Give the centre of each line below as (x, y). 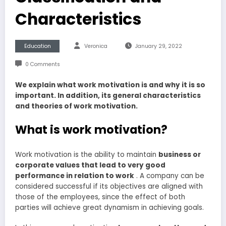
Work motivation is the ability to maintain (87, 155)
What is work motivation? (91, 129)
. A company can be (169, 176)
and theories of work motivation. (76, 106)
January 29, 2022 (158, 46)
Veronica (96, 46)
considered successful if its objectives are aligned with (109, 187)
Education (37, 46)
